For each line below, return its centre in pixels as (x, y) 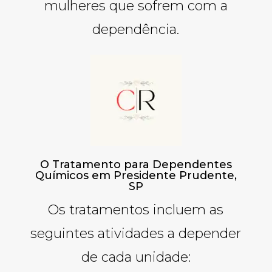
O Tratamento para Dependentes (136, 164)
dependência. (136, 29)
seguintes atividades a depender (136, 233)
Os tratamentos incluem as (136, 209)
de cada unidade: (136, 257)
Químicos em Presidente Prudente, (136, 175)
